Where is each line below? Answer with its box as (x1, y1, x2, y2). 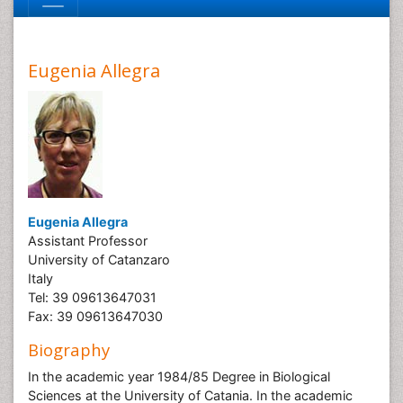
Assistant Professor (28, 233, 148, 248)
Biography (28, 338, 110, 361)
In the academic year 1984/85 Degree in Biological (28, 369, 330, 384)
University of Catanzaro (28, 252, 170, 267)
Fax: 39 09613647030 (28, 309, 163, 324)
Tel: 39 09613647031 (28, 290, 157, 305)
